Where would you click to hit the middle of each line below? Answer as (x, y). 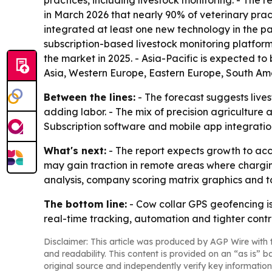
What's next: (75, 151)
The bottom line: (85, 204)
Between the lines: (90, 97)
